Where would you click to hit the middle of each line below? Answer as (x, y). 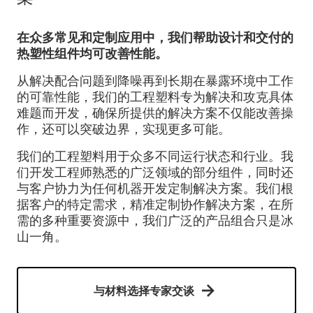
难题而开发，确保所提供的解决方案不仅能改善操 (155, 113)
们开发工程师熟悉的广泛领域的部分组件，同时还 (155, 172)
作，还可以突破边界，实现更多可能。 (132, 129)
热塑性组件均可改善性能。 (92, 53)
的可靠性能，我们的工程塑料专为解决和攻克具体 (155, 97)
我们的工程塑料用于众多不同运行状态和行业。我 (155, 156)
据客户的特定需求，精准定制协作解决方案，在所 (155, 204)
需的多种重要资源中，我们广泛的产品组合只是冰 (155, 220)
